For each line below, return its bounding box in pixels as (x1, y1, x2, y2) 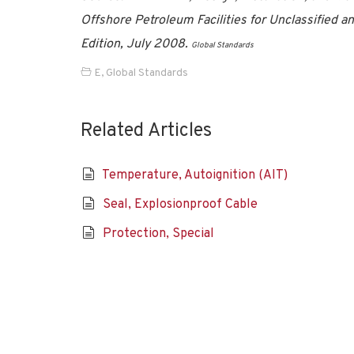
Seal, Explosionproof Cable (102, 197, 258, 213)
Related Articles (81, 119, 212, 143)
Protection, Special (102, 226, 214, 242)
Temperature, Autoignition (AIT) (101, 168, 288, 183)
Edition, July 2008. (81, 36, 191, 52)
